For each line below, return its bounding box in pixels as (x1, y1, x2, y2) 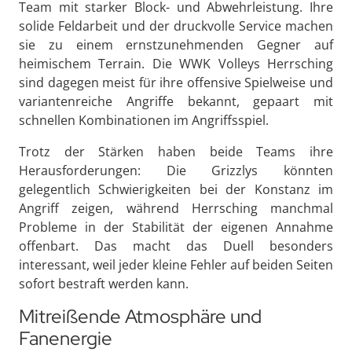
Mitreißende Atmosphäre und (19, 303, 262, 328)
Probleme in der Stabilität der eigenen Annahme (19, 218, 333, 236)
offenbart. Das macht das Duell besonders (19, 236, 333, 255)
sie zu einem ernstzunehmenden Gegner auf (19, 35, 333, 53)
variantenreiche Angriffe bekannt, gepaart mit (19, 92, 333, 110)
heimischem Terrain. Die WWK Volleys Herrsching (19, 54, 333, 72)
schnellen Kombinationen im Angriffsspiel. (19, 111, 269, 129)
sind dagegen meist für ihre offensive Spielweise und (19, 73, 333, 91)
